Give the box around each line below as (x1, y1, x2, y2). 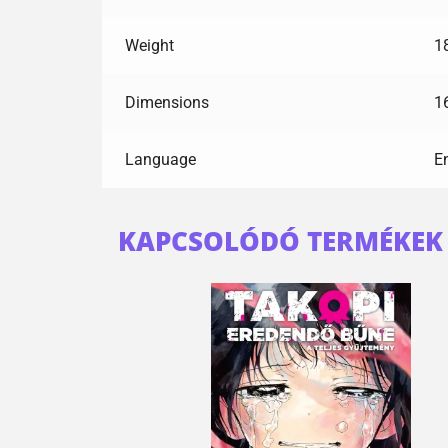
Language (124, 149, 196, 169)
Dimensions (124, 92, 209, 112)
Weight (124, 35, 174, 55)
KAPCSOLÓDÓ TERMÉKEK (118, 223, 443, 260)
